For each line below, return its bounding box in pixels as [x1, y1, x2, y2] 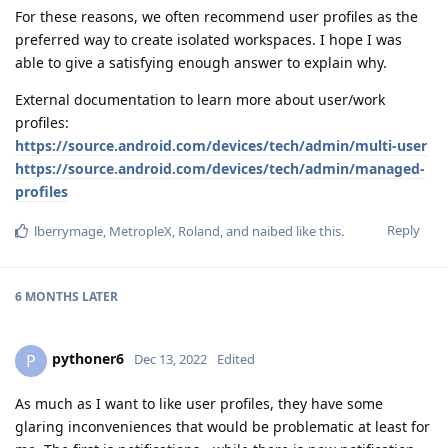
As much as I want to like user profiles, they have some [15, 393, 383, 413]
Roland [178, 221, 220, 240]
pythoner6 [52, 349, 124, 369]
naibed [252, 221, 293, 240]
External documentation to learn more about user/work [15, 89, 385, 109]
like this [293, 221, 341, 240]
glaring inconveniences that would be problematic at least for [15, 416, 430, 436]
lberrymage [34, 221, 103, 240]
